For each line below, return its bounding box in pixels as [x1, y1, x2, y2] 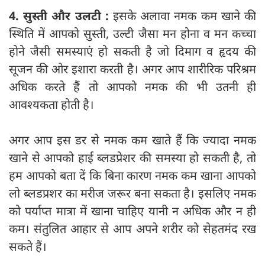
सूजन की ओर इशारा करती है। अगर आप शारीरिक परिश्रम [9, 60, 256, 77]
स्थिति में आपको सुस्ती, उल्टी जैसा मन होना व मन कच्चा [9, 25, 256, 41]
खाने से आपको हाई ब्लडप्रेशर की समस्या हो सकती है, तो [9, 149, 256, 166]
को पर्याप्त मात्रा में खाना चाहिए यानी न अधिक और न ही [9, 202, 256, 219]
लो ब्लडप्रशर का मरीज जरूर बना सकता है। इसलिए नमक [9, 185, 256, 201]
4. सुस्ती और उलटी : [9, 7, 109, 24]
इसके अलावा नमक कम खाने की [108, 7, 257, 24]
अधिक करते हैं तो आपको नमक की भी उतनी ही [9, 78, 256, 95]
